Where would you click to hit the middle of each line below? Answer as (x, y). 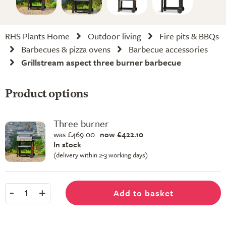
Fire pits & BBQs (189, 36)
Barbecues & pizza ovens (66, 49)
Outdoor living (115, 36)
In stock (67, 144)
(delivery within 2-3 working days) (101, 155)
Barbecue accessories (168, 49)
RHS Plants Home (37, 36)
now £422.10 (122, 134)
